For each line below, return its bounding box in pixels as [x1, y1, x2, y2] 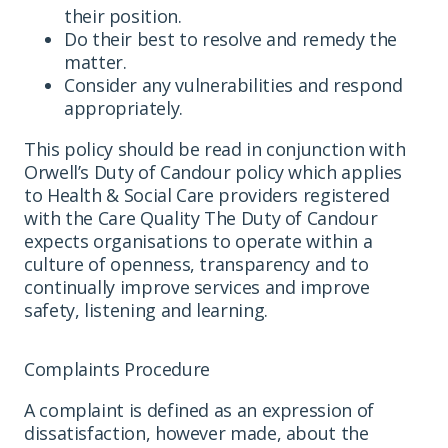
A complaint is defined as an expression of [24, 397, 374, 422]
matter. [64, 49, 127, 74]
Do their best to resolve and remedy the [64, 26, 397, 51]
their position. [64, 3, 182, 28]
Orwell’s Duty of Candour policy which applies [24, 159, 402, 184]
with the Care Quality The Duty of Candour [24, 205, 378, 230]
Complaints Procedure [24, 356, 210, 381]
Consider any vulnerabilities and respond [64, 72, 403, 97]
